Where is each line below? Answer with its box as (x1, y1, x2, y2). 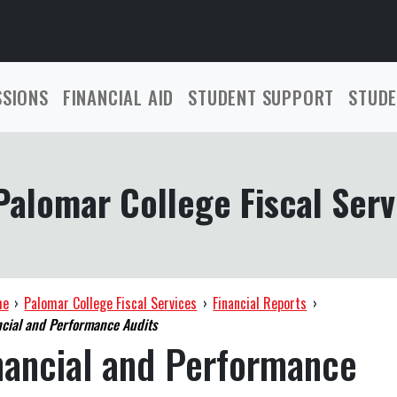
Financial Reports (213, 292, 307, 314)
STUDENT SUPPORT (188, 83, 335, 111)
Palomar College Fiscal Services (24, 292, 198, 314)
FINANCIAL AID (62, 83, 175, 111)
